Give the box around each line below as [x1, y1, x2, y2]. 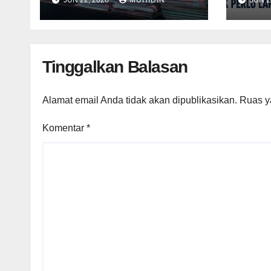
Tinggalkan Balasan [42, 57, 188, 76]
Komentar [42, 122, 87, 133]
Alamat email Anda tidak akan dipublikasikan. [42, 94, 237, 105]
